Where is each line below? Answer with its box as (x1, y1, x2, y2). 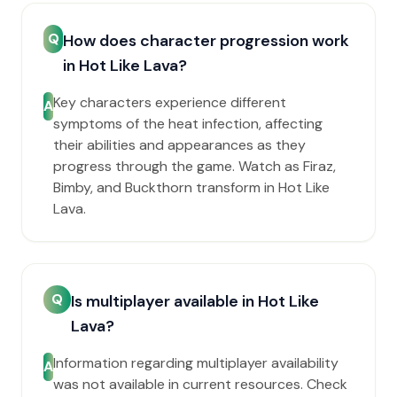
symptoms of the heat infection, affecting (53, 114, 323, 133)
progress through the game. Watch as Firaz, (53, 157, 336, 175)
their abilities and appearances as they (53, 136, 306, 154)
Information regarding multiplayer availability (53, 354, 339, 372)
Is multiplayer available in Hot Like (70, 291, 319, 312)
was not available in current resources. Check (53, 375, 347, 393)
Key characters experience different (53, 93, 286, 112)
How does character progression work (63, 30, 350, 51)
